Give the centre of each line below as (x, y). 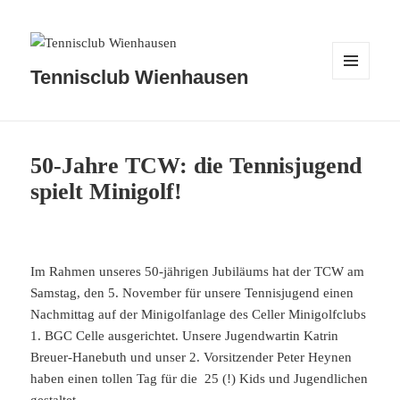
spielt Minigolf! (107, 191)
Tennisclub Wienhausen (140, 78)
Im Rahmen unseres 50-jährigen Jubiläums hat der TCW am (198, 271)
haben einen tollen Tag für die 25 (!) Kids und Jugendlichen (200, 378)
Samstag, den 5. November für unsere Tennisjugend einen (192, 292)
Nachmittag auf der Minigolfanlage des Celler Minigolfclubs (199, 314)
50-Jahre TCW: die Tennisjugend (196, 165)
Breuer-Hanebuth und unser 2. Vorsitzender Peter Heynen (192, 357)
